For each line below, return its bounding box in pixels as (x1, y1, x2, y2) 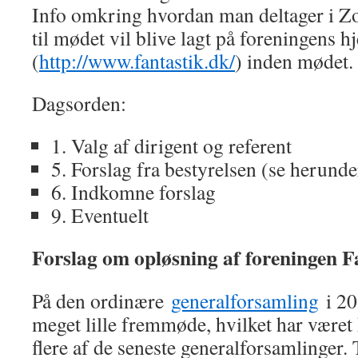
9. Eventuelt (51, 201, 149, 229)
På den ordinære (32, 287, 171, 314)
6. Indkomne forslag (51, 178, 216, 205)
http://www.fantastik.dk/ (39, 47, 235, 74)
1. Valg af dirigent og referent (51, 132, 292, 159)
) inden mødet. (235, 47, 353, 74)
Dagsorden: (32, 89, 126, 117)
